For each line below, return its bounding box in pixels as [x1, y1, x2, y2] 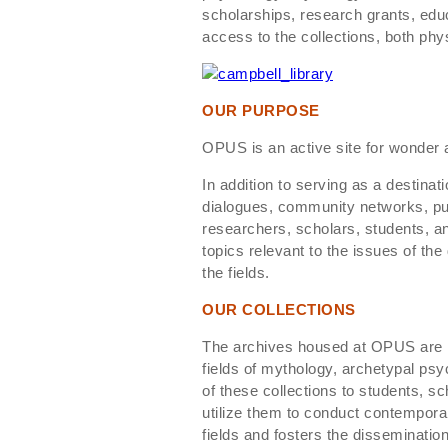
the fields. [202, 263, 270, 281]
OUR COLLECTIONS [202, 300, 356, 318]
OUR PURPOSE [202, 101, 320, 119]
